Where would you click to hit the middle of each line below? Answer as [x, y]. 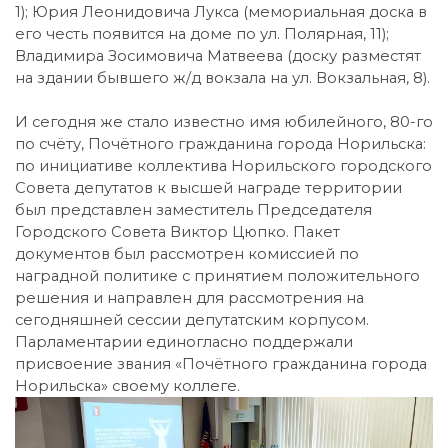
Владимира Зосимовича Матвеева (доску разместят [218, 55]
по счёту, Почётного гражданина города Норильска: [220, 143]
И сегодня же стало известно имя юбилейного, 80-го [224, 121]
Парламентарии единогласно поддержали [184, 341]
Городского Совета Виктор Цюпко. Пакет [177, 231]
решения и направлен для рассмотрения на [189, 297]
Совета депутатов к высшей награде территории [208, 187]
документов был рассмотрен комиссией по [187, 253]
